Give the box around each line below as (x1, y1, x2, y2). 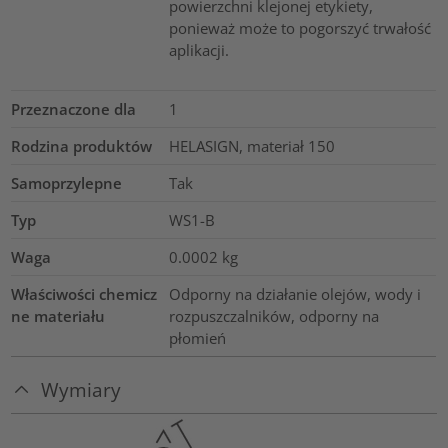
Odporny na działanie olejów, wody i (168, 284, 421, 305)
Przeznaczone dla (11, 99, 137, 120)
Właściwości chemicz (11, 284, 158, 305)
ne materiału (11, 306, 106, 327)
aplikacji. (168, 40, 229, 61)
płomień (168, 328, 226, 349)
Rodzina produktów (11, 136, 153, 157)
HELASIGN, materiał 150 (168, 136, 335, 157)
